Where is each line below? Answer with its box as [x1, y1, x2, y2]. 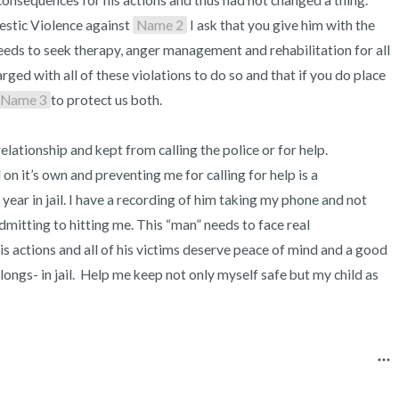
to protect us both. [51, 92, 162, 108]
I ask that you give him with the [187, 17, 375, 33]
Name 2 [136, 17, 183, 33]
